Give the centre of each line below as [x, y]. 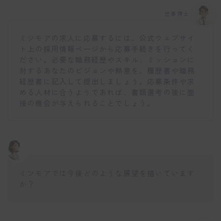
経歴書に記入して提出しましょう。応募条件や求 [107, 81]
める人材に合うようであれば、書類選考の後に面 [107, 92]
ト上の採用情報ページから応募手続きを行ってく [107, 49]
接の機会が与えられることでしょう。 [87, 103]
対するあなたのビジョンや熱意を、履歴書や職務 [107, 71]
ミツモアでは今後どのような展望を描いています [107, 173]
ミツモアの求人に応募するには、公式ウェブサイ [107, 38]
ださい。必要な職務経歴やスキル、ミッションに [107, 60]
